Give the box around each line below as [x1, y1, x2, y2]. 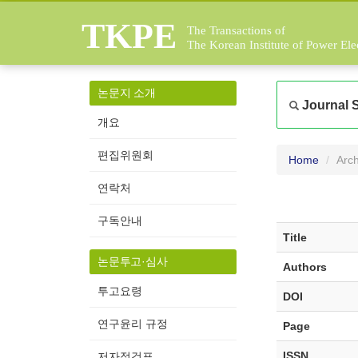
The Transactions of [187, 24, 285, 37]
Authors [283, 261, 327, 273]
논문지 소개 [97, 86, 156, 99]
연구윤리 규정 [97, 317, 168, 330]
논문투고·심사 [97, 255, 168, 268]
